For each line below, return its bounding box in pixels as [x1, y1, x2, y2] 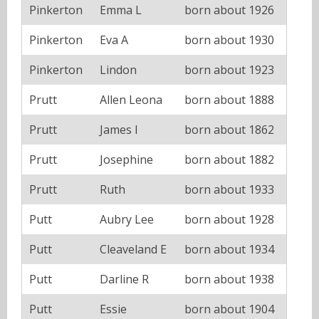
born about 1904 [184, 301, 274, 318]
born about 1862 [184, 122, 274, 138]
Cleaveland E [100, 241, 167, 258]
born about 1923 [184, 62, 274, 78]
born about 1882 [184, 152, 274, 168]
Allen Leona [100, 92, 162, 108]
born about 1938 [184, 271, 274, 288]
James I [100, 122, 138, 138]
